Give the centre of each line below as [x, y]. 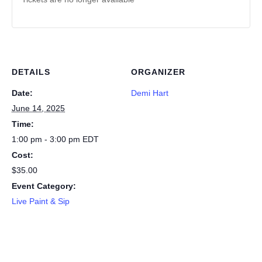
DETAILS [31, 72]
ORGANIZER [158, 72]
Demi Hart [150, 93]
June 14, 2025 [38, 108]
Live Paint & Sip [41, 201]
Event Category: [44, 186]
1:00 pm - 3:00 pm [47, 139]
